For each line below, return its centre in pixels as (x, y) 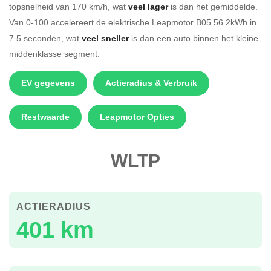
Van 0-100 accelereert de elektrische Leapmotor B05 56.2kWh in (133, 22)
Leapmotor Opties (137, 116)
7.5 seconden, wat (45, 38)
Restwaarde (45, 116)
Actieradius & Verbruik (151, 83)
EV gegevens (48, 83)
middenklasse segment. (54, 53)
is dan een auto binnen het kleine (194, 38)
